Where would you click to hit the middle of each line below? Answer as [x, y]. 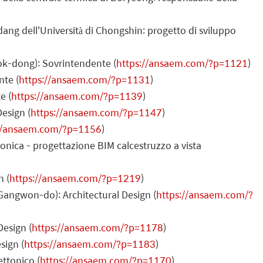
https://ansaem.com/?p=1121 [182, 63]
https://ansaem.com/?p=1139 [77, 96]
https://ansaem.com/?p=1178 [97, 227]
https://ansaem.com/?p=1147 [96, 112]
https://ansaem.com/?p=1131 [85, 79]
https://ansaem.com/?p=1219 [75, 178]
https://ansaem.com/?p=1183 [90, 244]
